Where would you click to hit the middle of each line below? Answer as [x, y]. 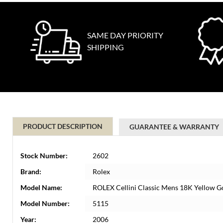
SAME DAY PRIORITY [125, 35]
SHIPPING [106, 47]
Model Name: [41, 187]
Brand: [31, 171]
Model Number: [45, 203]
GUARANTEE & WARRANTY [174, 127]
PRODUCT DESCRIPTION [63, 126]
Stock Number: [44, 156]
